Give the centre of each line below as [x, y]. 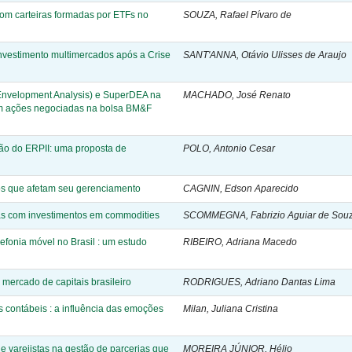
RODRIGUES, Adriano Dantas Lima [259, 282]
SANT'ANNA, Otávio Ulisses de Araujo [265, 55]
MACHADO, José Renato [237, 95]
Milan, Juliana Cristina [231, 308]
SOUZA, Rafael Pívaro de [237, 15]
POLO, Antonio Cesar [229, 148]
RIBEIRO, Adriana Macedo [240, 242]
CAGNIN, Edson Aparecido [241, 188]
